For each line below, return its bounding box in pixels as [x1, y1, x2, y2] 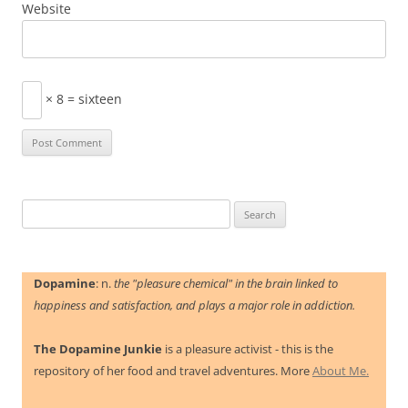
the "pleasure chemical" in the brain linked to [114, 275, 338, 292]
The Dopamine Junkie [34, 341, 162, 358]
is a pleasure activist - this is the [162, 341, 333, 358]
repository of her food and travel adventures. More [34, 362, 312, 380]
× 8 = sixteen [42, 90, 122, 108]
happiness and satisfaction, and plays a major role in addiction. [34, 297, 355, 314]
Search [21, 201, 57, 219]
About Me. [312, 362, 369, 380]
